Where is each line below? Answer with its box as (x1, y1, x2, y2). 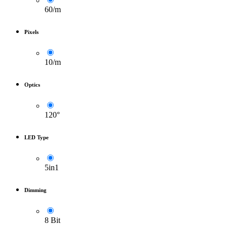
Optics (24, 82, 40, 88)
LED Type (24, 134, 49, 140)
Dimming (24, 186, 47, 193)
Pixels (24, 29, 39, 35)
